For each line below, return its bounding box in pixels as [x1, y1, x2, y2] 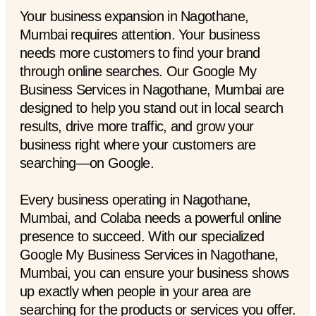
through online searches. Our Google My [20, 63, 257, 79]
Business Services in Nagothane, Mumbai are [20, 81, 284, 97]
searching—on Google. [20, 154, 154, 171]
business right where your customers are [20, 136, 256, 152]
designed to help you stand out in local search [20, 99, 284, 116]
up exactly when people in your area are [20, 283, 251, 299]
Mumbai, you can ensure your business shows [20, 265, 289, 281]
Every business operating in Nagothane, [20, 191, 251, 207]
